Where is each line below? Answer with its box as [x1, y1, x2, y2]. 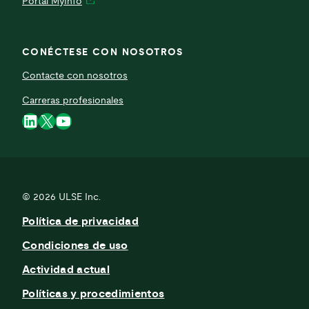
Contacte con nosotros [22, 70, 128, 81]
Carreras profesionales [22, 95, 123, 106]
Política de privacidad [22, 215, 139, 227]
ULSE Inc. [59, 192, 101, 202]
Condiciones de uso [22, 239, 128, 251]
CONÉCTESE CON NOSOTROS [22, 47, 183, 57]
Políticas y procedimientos [22, 288, 165, 299]
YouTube [54, 112, 119, 129]
